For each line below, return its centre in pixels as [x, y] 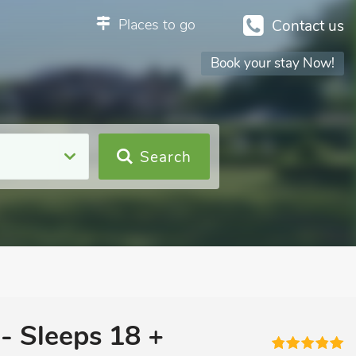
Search [166, 157]
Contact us [308, 26]
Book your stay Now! [273, 64]
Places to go [157, 25]
